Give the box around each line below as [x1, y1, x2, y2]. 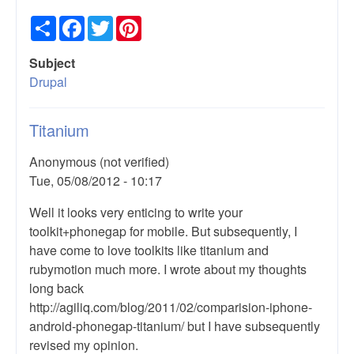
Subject [29, 53, 75, 72]
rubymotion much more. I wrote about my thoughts [29, 259, 307, 278]
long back [29, 278, 84, 297]
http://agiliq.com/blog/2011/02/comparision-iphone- [29, 297, 312, 316]
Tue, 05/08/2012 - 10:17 [29, 171, 162, 190]
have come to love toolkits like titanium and [29, 240, 269, 259]
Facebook [85, 6, 196, 42]
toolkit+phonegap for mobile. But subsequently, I [29, 221, 297, 240]
